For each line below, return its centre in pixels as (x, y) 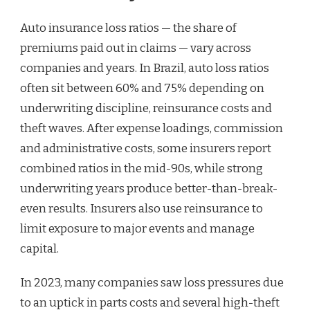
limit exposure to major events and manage (137, 229)
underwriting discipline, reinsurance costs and (146, 109)
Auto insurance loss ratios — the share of (128, 28)
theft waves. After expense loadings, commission (152, 129)
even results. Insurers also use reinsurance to (142, 209)
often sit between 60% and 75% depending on (142, 89)
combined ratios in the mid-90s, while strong (142, 169)
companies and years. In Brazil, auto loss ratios (145, 69)
